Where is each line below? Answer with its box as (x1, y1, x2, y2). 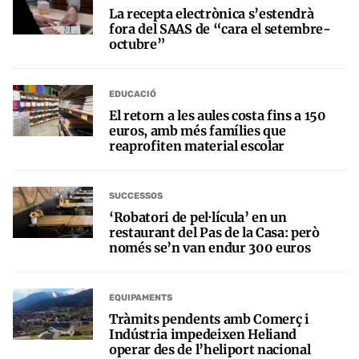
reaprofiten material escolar (109, 137, 285, 154)
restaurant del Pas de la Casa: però (109, 224, 320, 240)
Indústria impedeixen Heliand (109, 325, 297, 342)
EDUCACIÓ (109, 89, 156, 100)
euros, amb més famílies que (109, 122, 286, 139)
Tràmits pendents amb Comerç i (109, 310, 309, 327)
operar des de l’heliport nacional (109, 341, 311, 357)
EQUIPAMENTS (109, 292, 172, 304)
